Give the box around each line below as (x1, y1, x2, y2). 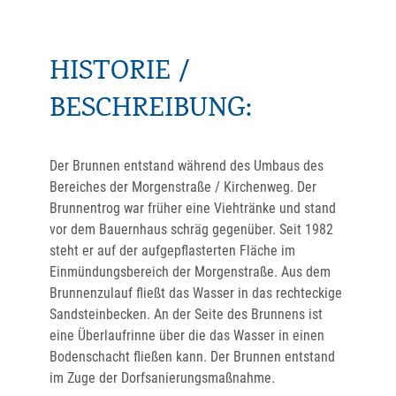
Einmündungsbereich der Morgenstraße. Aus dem (49, 263, 331, 280)
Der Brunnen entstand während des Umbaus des (49, 157, 324, 174)
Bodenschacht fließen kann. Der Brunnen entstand (49, 348, 335, 365)
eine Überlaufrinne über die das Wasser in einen (49, 327, 324, 344)
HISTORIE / (49, 52, 190, 95)
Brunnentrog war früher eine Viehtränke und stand (49, 200, 336, 217)
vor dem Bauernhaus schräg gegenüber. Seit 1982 (49, 221, 333, 238)
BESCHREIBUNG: (49, 89, 252, 132)
